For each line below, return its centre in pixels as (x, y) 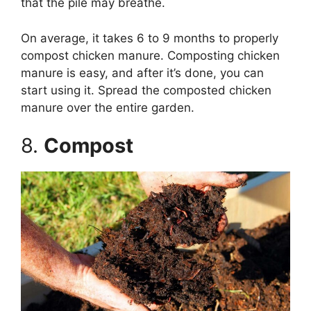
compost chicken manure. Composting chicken (150, 55)
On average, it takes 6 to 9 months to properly (150, 38)
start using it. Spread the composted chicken (146, 90)
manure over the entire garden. (108, 107)
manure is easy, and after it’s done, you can (142, 73)
